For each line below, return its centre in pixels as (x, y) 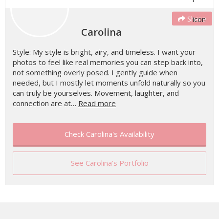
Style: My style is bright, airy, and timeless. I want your (104, 52)
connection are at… (45, 103)
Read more (97, 103)
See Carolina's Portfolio (109, 163)
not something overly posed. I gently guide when (95, 72)
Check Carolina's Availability (109, 134)
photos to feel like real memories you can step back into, (108, 62)
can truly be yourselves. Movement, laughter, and (96, 93)
